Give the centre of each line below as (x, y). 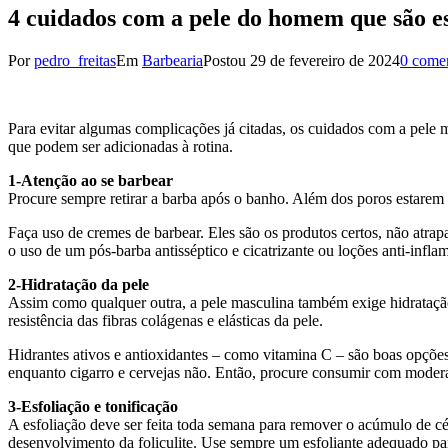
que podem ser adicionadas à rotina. (120, 147)
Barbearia (172, 61)
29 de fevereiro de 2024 (325, 61)
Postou (226, 61)
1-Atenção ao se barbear (90, 181)
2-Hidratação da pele (78, 285)
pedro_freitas (75, 61)
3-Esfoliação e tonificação (93, 407)
